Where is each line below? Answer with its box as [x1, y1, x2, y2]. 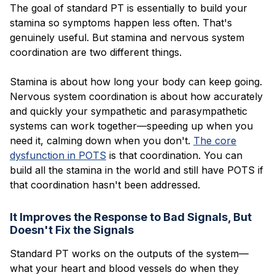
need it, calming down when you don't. [10, 134, 193, 147]
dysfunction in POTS [10, 149, 106, 161]
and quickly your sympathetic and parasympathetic [10, 104, 247, 117]
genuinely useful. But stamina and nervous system [10, 31, 244, 44]
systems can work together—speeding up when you [10, 119, 253, 132]
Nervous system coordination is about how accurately [10, 90, 263, 103]
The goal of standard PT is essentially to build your [10, 1, 247, 14]
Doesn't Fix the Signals [10, 223, 134, 236]
